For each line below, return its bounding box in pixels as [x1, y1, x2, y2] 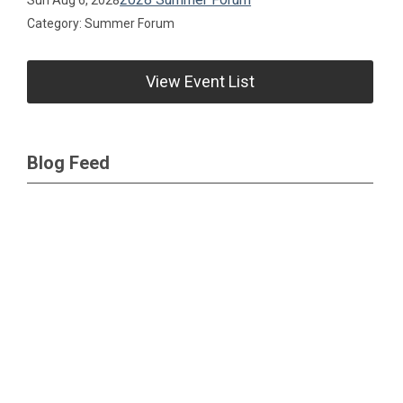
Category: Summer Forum [27, 15, 175, 31]
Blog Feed [27, 151, 110, 174]
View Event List [146, 71, 255, 91]
